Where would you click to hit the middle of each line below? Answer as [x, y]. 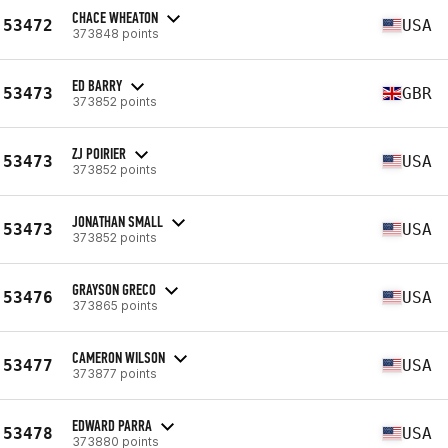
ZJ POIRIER [99, 153]
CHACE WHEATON [115, 17]
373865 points [115, 305]
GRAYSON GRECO [114, 289]
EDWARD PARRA [112, 425]
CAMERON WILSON [118, 357]
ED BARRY [97, 85]
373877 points [114, 373]
